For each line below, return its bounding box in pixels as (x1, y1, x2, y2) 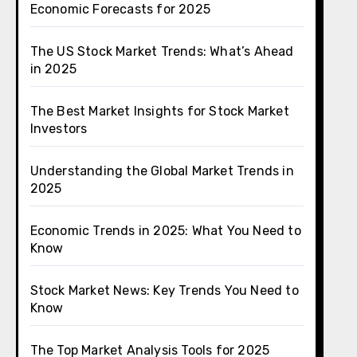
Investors (29, 121, 88, 136)
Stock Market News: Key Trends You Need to (29, 283, 299, 298)
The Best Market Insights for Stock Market (29, 104, 289, 119)
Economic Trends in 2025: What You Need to (29, 223, 301, 238)
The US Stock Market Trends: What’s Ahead (29, 44, 294, 59)
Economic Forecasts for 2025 (29, 2, 211, 17)
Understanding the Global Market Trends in (29, 163, 294, 178)
